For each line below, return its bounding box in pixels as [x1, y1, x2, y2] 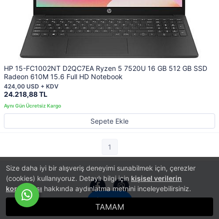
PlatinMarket [32, 207, 72, 215]
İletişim [96, 197, 123, 206]
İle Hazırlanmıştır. [131, 207, 187, 215]
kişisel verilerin [131, 174, 182, 182]
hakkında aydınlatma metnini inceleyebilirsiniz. [42, 184, 191, 193]
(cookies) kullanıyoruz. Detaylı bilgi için [6, 174, 131, 182]
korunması [6, 184, 42, 193]
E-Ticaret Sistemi [75, 207, 131, 215]
